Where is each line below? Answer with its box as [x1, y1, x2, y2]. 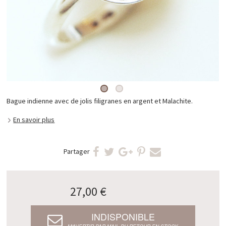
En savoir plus [13, 115, 55, 124]
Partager [64, 147, 90, 156]
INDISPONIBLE [91, 210, 155, 223]
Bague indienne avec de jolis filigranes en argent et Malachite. [7, 96, 193, 106]
